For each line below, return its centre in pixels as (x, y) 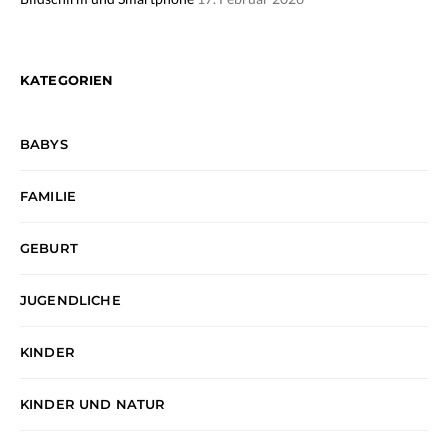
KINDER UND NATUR (93, 403)
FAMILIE (48, 195)
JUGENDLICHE (70, 299)
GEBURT (49, 247)
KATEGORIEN (67, 79)
